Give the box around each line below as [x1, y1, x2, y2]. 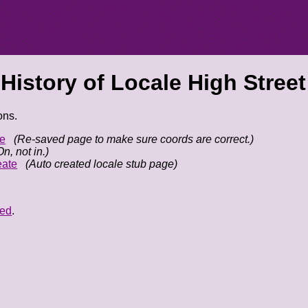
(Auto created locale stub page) [25, 158, 178, 170]
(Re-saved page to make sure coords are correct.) [14, 133, 254, 146]
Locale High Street [111, 69, 307, 95]
